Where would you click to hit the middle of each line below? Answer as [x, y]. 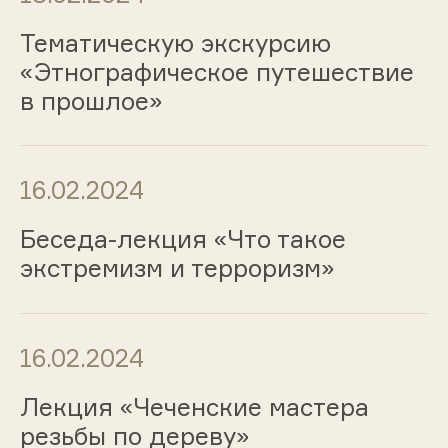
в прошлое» [91, 100]
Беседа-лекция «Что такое [182, 239]
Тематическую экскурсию [175, 42]
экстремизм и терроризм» [177, 268]
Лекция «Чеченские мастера [194, 406]
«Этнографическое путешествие [216, 71]
